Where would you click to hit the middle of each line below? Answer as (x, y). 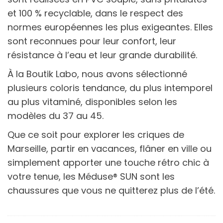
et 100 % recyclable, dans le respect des (95, 13)
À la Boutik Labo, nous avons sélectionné (97, 74)
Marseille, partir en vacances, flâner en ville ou (110, 148)
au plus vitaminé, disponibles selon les (92, 102)
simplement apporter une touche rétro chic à (108, 162)
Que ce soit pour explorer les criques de (96, 134)
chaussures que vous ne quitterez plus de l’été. (111, 190)
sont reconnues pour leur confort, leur (92, 41)
